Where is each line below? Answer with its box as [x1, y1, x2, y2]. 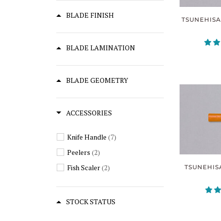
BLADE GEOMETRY [66, 75, 128, 85]
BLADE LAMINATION [66, 42, 135, 52]
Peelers [67, 147, 90, 157]
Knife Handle [67, 132, 107, 142]
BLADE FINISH [66, 10, 114, 20]
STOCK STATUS [66, 196, 115, 206]
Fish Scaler [67, 163, 100, 172]
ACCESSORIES [66, 108, 112, 117]
